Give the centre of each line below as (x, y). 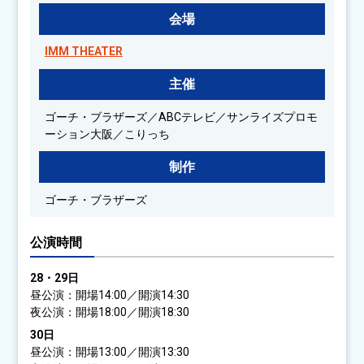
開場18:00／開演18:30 (133, 312)
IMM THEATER (83, 52)
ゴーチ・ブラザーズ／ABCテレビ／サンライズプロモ (181, 117)
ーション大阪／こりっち (107, 134)
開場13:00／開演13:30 (133, 352)
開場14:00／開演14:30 (133, 295)
